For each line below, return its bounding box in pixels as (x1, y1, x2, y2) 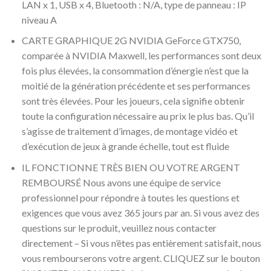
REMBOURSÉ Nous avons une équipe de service (21, 176, 221, 188)
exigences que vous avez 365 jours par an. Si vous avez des (21, 206, 260, 218)
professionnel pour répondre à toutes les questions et (21, 191, 240, 203)
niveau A (21, 13, 57, 25)
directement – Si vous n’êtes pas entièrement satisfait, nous (21, 237, 261, 249)
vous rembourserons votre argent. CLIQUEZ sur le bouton (21, 252, 260, 264)
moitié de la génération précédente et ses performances (21, 80, 250, 92)
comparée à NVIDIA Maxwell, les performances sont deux (21, 50, 261, 62)
